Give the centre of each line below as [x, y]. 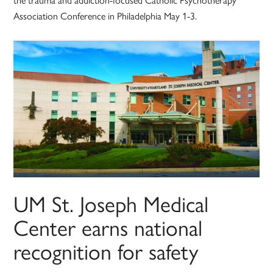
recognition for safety [106, 251]
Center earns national [108, 227]
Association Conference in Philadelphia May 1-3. [105, 16]
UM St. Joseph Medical [111, 203]
